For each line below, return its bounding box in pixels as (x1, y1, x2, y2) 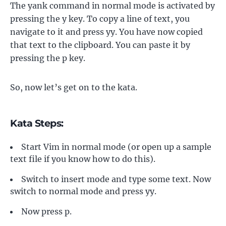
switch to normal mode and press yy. (10, 186, 156, 196)
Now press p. (21, 206, 72, 216)
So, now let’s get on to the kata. (10, 82, 137, 92)
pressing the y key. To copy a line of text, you (10, 13, 190, 24)
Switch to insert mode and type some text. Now (21, 174, 211, 184)
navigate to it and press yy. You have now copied (10, 26, 203, 37)
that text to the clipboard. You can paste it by (10, 39, 190, 50)
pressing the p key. (10, 52, 85, 63)
